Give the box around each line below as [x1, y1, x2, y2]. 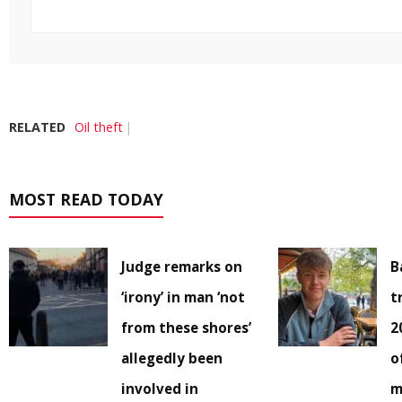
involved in [121, 380, 198, 398]
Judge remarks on [121, 258, 242, 276]
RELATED [9, 118, 66, 136]
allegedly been [121, 349, 223, 368]
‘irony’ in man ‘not [121, 288, 245, 307]
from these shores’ [121, 319, 251, 337]
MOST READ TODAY [9, 188, 163, 211]
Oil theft [74, 118, 123, 136]
